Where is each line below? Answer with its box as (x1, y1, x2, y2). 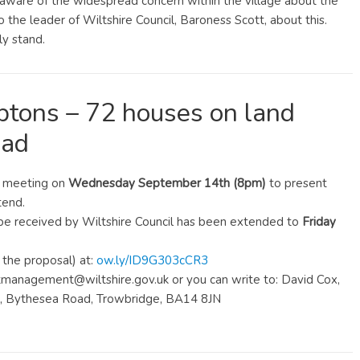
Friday (302, 214, 336, 230)
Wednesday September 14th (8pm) (68, 175, 266, 191)
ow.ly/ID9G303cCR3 (96, 252, 208, 268)
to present (266, 175, 327, 191)
